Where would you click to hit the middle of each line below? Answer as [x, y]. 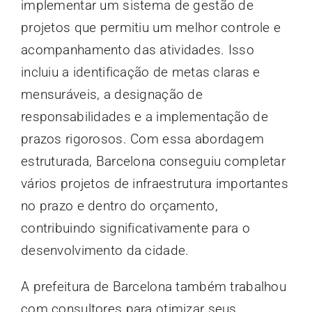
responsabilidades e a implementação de [144, 116]
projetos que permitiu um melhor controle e [150, 27]
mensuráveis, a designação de [111, 94]
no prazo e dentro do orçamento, [119, 205]
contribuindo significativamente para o [135, 228]
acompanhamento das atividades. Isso [137, 49]
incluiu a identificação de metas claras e [140, 72]
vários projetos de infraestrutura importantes [154, 183]
